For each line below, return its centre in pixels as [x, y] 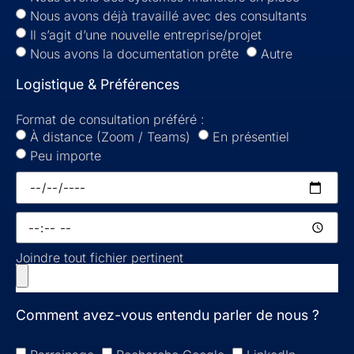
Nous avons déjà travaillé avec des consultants [168, 15]
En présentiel [251, 136]
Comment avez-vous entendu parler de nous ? [168, 315]
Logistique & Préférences [98, 85]
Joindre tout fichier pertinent [100, 258]
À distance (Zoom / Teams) [110, 136]
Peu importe [66, 155]
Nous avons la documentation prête [134, 53]
